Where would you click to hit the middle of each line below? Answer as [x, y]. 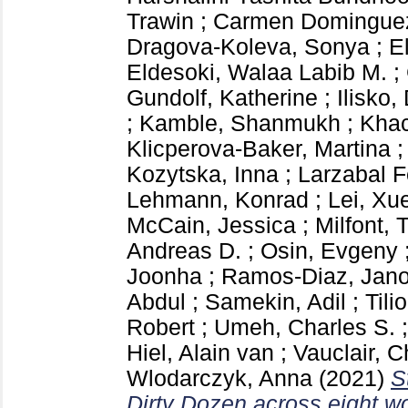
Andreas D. [184, 250]
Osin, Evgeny [329, 250]
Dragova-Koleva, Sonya [248, 46]
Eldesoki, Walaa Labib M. [257, 72]
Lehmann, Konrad [218, 199]
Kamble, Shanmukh [240, 123]
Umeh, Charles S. [305, 327]
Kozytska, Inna [203, 174]
